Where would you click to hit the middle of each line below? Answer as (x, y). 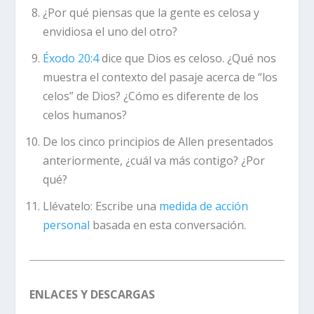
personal (66, 225)
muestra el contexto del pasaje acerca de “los (160, 77)
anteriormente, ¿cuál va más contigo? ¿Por (153, 161)
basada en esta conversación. (168, 225)
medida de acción (203, 206)
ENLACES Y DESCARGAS (93, 295)
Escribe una (127, 206)
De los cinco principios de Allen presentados (158, 142)
